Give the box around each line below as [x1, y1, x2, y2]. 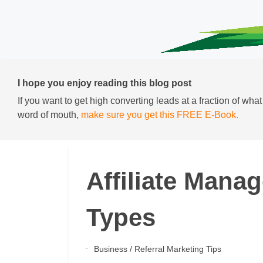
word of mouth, [18, 110, 81, 120]
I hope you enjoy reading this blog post [18, 78, 191, 88]
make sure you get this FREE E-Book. [81, 110, 238, 120]
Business [93, 244, 127, 254]
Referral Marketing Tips [134, 244, 221, 254]
